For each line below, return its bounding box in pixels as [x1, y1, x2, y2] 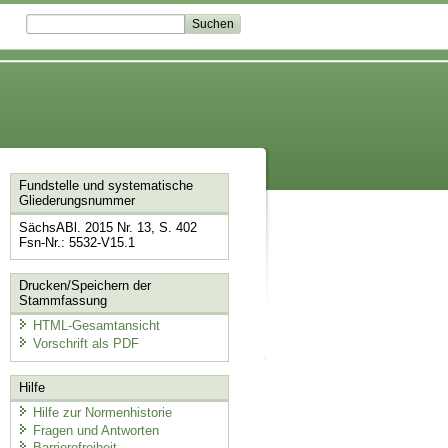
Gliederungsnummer [18, 193, 135, 209]
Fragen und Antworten [32, 422, 159, 438]
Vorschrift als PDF [32, 335, 139, 351]
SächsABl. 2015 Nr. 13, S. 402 [18, 220, 197, 236]
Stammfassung [18, 292, 107, 308]
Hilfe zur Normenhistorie [32, 405, 172, 421]
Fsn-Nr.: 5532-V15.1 [18, 235, 135, 251]
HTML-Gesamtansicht [32, 318, 160, 334]
